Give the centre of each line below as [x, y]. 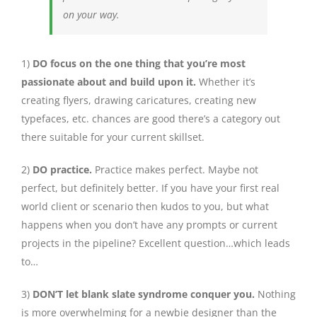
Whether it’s [226, 82]
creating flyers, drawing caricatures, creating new [139, 100]
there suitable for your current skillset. [113, 137]
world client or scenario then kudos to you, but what [145, 207]
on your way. [91, 15]
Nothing [275, 294]
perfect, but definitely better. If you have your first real [150, 188]
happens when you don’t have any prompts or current [149, 225]
